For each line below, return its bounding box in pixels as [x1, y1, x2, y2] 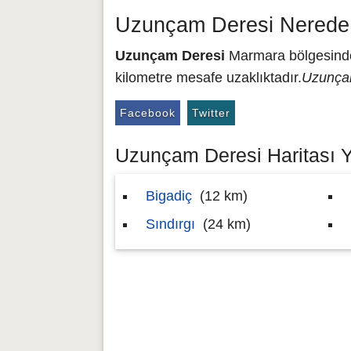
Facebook [120, 107, 175, 119]
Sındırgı [146, 216, 195, 232]
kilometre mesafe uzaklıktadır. [115, 70, 302, 85]
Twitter [192, 107, 230, 119]
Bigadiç [146, 188, 192, 204]
